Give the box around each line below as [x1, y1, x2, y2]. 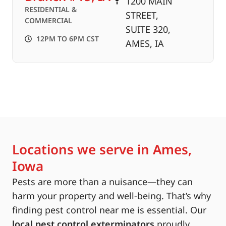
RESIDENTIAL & [25, 5, 77, 14]
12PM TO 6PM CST [36, 34, 99, 43]
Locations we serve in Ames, [12, 140, 192, 158]
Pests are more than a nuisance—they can [12, 176, 193, 188]
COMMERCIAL [25, 16, 72, 25]
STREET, [126, 9, 158, 21]
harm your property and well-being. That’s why [12, 190, 211, 202]
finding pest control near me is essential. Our [12, 204, 206, 216]
